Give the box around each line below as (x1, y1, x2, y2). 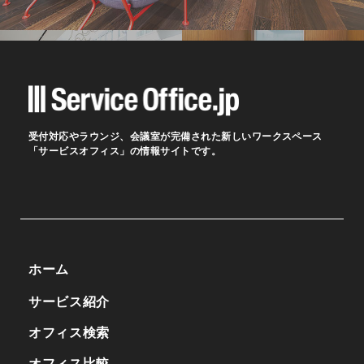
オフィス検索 (28, 324, 110, 340)
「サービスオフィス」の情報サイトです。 (28, 145, 222, 157)
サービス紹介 (28, 293, 110, 310)
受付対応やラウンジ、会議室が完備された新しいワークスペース (28, 130, 323, 142)
